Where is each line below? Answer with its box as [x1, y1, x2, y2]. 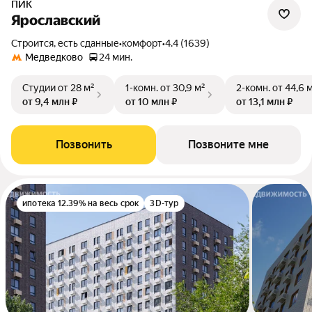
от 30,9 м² [160, 82, 205, 93]
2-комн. [236, 82, 270, 93]
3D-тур [150, 198, 179, 208]
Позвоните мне [188, 138, 269, 151]
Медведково [25, 52, 83, 63]
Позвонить [55, 138, 112, 151]
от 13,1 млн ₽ [236, 96, 292, 107]
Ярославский [11, 12, 100, 29]
